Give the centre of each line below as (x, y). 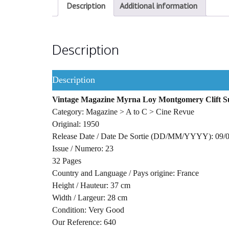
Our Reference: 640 (84, 222)
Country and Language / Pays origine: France (125, 173)
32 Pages (67, 161)
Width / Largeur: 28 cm (90, 197)
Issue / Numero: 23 (83, 148)
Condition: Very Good (88, 210)
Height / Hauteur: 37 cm (91, 185)
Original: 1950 (76, 124)
